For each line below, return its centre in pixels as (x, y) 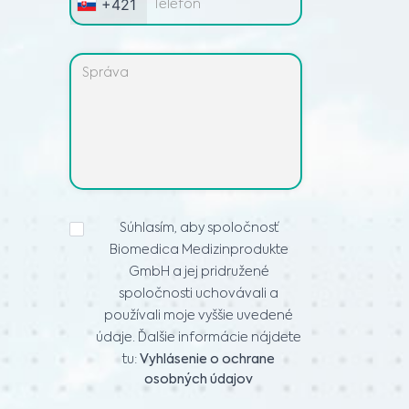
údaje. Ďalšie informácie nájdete (199, 337)
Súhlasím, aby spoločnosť (199, 228)
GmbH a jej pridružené (199, 272)
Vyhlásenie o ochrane (208, 359)
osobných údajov (199, 379)
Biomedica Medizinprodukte (199, 250)
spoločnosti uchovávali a (199, 294)
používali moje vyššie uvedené (199, 315)
